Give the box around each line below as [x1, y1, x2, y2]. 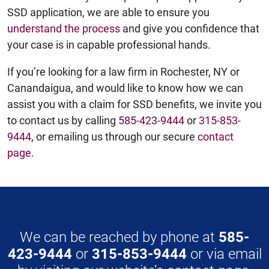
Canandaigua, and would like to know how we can [7, 81, 243, 94]
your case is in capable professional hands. [7, 38, 211, 51]
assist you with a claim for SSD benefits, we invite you [7, 97, 262, 110]
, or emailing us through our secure [31, 130, 198, 143]
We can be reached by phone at [20, 228, 219, 246]
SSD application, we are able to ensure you [7, 5, 210, 19]
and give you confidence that [120, 22, 259, 35]
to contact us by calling [7, 113, 118, 127]
